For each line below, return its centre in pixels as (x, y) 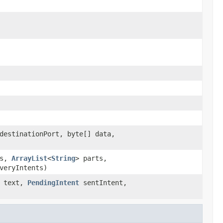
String (63, 158)
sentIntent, (103, 182)
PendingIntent (53, 182)
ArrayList (29, 158)
